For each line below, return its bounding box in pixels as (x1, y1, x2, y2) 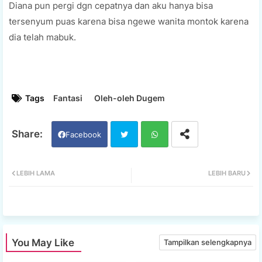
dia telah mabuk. (9, 31, 76, 43)
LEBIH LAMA (16, 168, 55, 177)
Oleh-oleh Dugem (94, 92, 165, 103)
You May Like (12, 236, 74, 249)
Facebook (65, 129, 101, 139)
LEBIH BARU (208, 168, 246, 177)
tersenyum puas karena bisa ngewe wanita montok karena (9, 15, 249, 27)
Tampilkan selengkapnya (164, 237, 251, 247)
